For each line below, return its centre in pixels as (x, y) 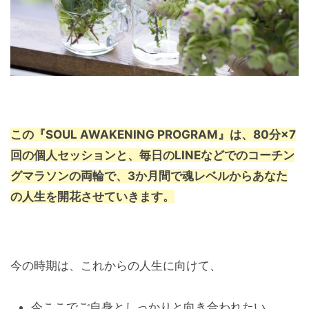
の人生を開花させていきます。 (92, 197)
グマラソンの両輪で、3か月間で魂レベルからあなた (149, 176)
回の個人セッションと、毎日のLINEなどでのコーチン (152, 156)
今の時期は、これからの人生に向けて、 (116, 266)
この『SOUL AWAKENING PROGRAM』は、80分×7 (153, 135)
